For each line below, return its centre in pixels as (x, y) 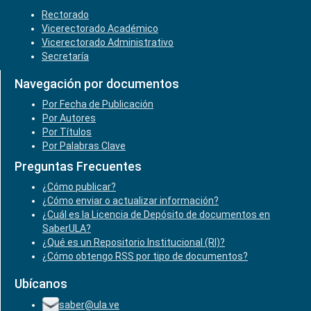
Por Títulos (67, 132)
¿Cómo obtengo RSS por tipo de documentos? (145, 256)
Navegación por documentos (97, 84)
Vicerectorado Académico (100, 28)
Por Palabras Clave (84, 146)
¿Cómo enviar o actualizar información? (131, 201)
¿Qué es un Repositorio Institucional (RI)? (134, 242)
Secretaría (65, 56)
